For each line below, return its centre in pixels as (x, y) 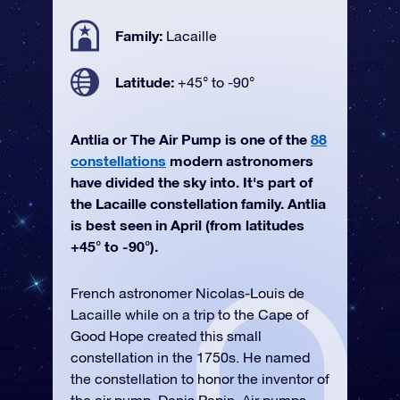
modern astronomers (240, 160)
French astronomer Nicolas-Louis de (187, 293)
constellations (118, 160)
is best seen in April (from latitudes (187, 225)
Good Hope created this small (166, 336)
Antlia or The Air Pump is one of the (191, 139)
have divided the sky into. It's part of (192, 182)
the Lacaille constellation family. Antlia (198, 203)
